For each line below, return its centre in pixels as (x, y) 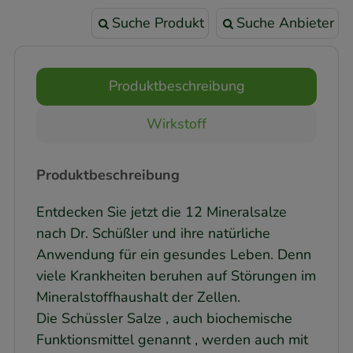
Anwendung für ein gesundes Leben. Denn (174, 254)
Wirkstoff (176, 124)
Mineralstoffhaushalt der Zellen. (138, 297)
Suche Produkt (158, 22)
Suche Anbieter (285, 22)
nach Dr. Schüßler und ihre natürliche (153, 233)
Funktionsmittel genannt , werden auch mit (172, 339)
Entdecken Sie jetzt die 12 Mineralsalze (162, 212)
